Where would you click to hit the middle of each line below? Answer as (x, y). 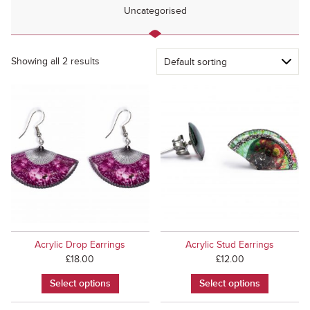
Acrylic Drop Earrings (80, 244)
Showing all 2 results (55, 61)
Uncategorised (155, 11)
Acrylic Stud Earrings (230, 244)
